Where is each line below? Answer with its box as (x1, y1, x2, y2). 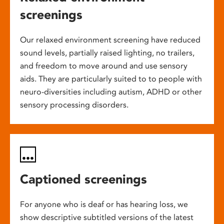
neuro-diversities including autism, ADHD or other (20, 87, 202, 97)
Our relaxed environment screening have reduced (20, 35, 200, 45)
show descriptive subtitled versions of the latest (20, 212, 193, 222)
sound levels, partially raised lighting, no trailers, (20, 48, 194, 58)
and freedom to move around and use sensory (20, 61, 187, 71)
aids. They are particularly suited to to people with (20, 74, 202, 84)
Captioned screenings (20, 171, 147, 187)
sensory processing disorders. (20, 100, 128, 110)
